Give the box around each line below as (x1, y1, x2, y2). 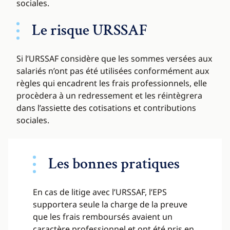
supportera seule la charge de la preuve (33, 199, 187, 210)
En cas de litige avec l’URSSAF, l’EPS (33, 186, 167, 198)
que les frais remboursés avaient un (33, 211, 172, 223)
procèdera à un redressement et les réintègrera (16, 90, 202, 102)
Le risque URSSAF (32, 21, 147, 41)
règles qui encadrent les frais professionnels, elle (16, 78, 207, 89)
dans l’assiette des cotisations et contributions (16, 102, 196, 114)
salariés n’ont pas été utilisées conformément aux (16, 65, 209, 77)
